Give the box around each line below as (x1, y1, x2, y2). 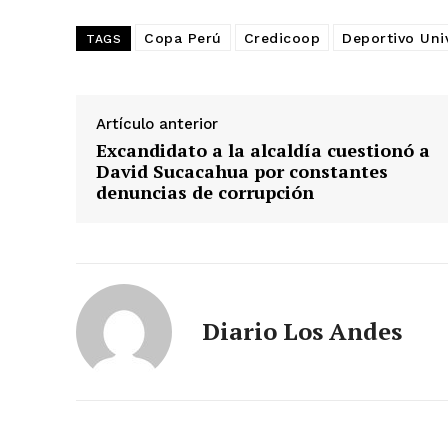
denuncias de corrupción (96, 179, 314, 204)
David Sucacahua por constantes (96, 158, 388, 183)
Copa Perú (144, 29, 222, 46)
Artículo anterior (96, 114, 218, 133)
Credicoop (243, 29, 320, 46)
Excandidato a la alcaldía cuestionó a (96, 137, 430, 162)
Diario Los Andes (202, 314, 402, 347)
